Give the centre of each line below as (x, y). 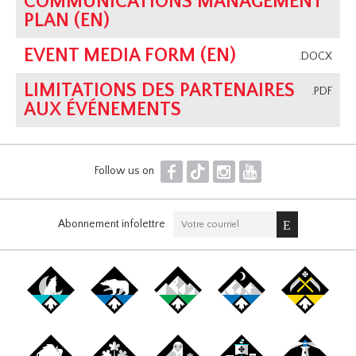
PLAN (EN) (67, 21)
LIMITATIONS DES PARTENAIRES (160, 91)
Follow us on (125, 170)
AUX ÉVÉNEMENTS (103, 110)
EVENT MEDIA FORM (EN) (130, 56)
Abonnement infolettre (112, 224)
